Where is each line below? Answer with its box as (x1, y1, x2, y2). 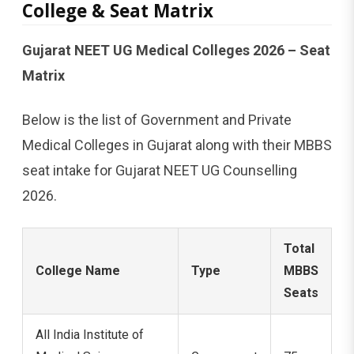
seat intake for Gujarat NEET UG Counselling (22, 161, 297, 179)
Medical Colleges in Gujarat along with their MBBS (22, 136, 332, 153)
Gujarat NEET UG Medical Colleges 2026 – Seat (22, 41, 330, 58)
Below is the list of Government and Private (22, 111, 292, 128)
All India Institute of (36, 326, 144, 342)
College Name (36, 262, 120, 278)
